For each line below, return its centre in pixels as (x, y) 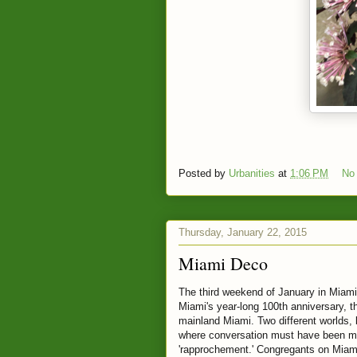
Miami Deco (223, 263)
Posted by (204, 174)
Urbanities (252, 174)
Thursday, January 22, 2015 (243, 232)
